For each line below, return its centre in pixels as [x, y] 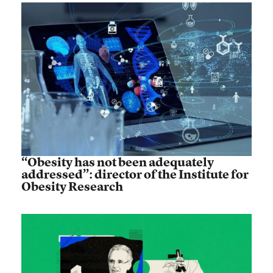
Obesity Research [72, 186]
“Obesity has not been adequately [118, 162]
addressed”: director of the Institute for [135, 174]
